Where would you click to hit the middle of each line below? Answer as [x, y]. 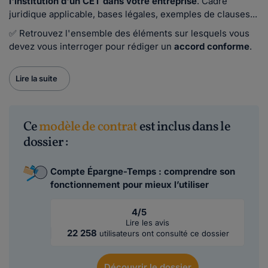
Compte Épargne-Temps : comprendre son [143, 171]
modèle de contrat [88, 127]
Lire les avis [147, 223]
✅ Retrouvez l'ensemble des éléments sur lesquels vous [129, 33]
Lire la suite [36, 78]
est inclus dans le [184, 127]
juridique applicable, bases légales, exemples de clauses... [133, 14]
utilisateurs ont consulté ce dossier [164, 233]
